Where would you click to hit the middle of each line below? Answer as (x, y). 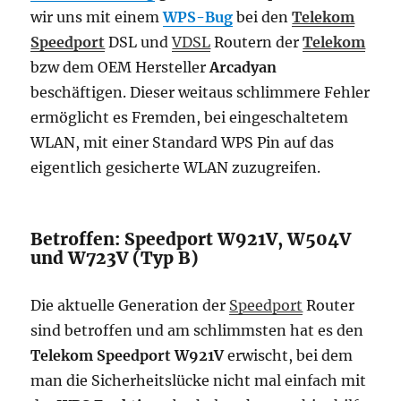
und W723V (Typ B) (115, 257)
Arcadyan (243, 67)
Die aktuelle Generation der (130, 305)
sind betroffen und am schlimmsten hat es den (197, 330)
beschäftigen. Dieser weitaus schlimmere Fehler (200, 92)
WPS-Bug (198, 17)
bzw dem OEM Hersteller (120, 67)
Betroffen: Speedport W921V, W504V (191, 239)
